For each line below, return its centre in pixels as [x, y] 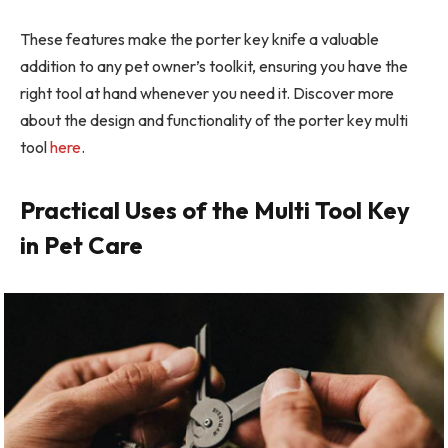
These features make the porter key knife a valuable [199, 39]
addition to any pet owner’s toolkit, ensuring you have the [214, 66]
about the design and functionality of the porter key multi [214, 120]
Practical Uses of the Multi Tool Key [215, 210]
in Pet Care [81, 245]
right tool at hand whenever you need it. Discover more [207, 93]
